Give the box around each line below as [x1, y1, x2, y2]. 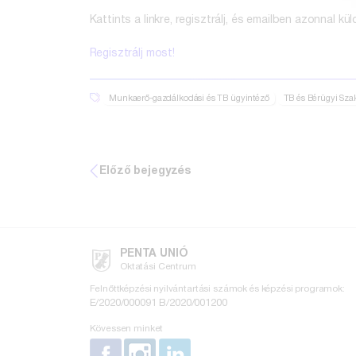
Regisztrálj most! [89, 48, 175, 59]
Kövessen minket [89, 324, 164, 333]
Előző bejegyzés [99, 165, 192, 176]
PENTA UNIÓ [120, 249, 188, 259]
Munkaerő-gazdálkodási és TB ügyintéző [109, 94, 269, 103]
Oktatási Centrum [120, 262, 196, 271]
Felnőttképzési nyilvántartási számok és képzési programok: [89, 284, 345, 293]
